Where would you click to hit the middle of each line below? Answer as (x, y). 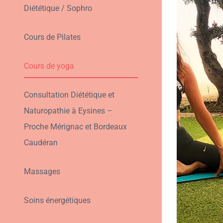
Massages (42, 172)
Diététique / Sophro (58, 8)
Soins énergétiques (57, 201)
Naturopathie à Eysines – (68, 111)
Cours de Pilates (52, 37)
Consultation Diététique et (69, 95)
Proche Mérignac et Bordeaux (75, 127)
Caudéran (41, 143)
